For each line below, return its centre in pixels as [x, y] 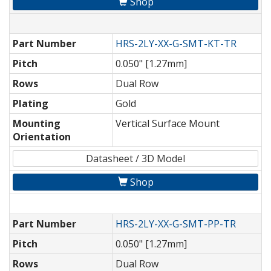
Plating [31, 104]
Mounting [37, 124]
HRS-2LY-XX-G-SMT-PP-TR [176, 224]
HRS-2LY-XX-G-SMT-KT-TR [176, 44]
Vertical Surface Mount [168, 124]
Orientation [42, 137]
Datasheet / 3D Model [135, 159]
